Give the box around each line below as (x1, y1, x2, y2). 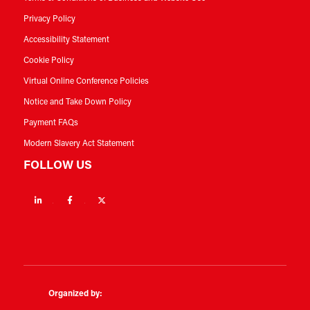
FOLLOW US (23, 159, 92, 172)
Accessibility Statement (23, 35, 109, 44)
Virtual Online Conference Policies (23, 77, 149, 86)
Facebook (84, 195, 121, 204)
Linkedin (53, 195, 85, 204)
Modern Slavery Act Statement (23, 139, 134, 148)
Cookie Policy (23, 56, 74, 65)
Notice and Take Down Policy (23, 98, 131, 107)
